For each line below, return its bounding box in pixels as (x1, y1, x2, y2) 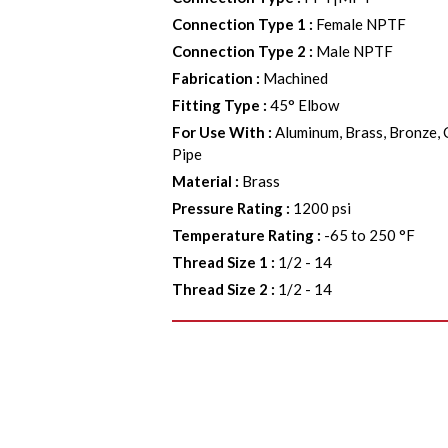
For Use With (172, 123, 266, 141)
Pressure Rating (172, 199, 284, 217)
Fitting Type (172, 96, 261, 114)
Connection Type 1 (172, 15, 307, 33)
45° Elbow (270, 96, 340, 114)
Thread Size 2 (172, 280, 269, 298)
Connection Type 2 (172, 42, 307, 60)
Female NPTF (316, 15, 407, 33)
